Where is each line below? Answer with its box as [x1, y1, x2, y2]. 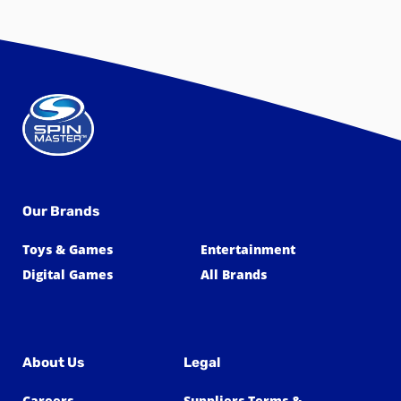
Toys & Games [22, 241, 113, 259]
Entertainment [200, 241, 295, 259]
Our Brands [22, 203, 99, 220]
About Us [22, 354, 84, 371]
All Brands [200, 266, 267, 284]
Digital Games [22, 266, 113, 284]
